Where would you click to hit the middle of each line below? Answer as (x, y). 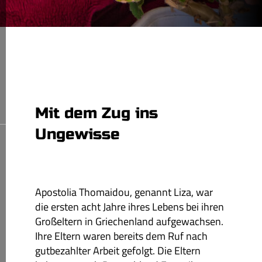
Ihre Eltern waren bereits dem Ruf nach (121, 236)
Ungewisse (77, 134)
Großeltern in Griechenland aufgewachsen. (129, 221)
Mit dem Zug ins (96, 113)
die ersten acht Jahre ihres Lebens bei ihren (130, 207)
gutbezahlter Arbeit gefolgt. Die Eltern (118, 251)
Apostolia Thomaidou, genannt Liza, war (124, 192)
